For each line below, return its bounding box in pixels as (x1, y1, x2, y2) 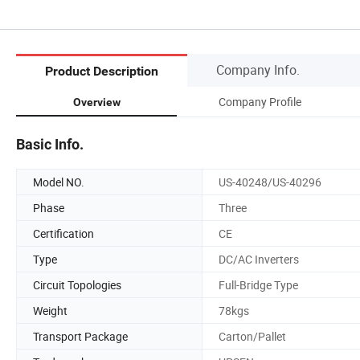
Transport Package (33, 328, 128, 344)
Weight (33, 302, 67, 318)
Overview (72, 95, 121, 108)
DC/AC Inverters (219, 251, 299, 267)
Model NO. (33, 174, 84, 190)
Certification (33, 225, 94, 241)
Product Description (45, 63, 158, 80)
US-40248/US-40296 (219, 174, 321, 190)
